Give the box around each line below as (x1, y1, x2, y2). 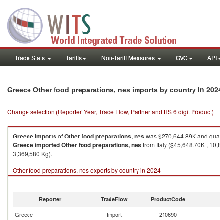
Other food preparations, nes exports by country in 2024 (13, 166, 161, 174)
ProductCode (151, 195, 185, 203)
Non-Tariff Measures (101, 54, 156, 62)
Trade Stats (15, 54, 46, 62)
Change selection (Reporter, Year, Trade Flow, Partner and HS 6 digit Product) (7, 108, 214, 116)
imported (35, 140, 60, 149)
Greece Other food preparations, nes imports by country (7, 86, 198, 94)
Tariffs (66, 54, 82, 62)
